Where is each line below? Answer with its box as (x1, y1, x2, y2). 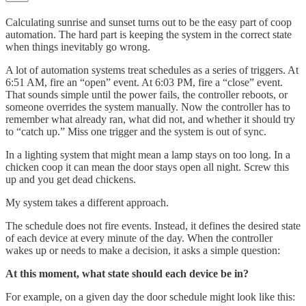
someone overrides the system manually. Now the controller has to (5, 101, 290, 113)
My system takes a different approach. (5, 197, 169, 209)
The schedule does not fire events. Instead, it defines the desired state (5, 220, 301, 232)
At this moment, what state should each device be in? (5, 268, 249, 280)
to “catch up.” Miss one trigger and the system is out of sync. (5, 126, 266, 138)
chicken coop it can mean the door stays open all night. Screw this (5, 161, 289, 173)
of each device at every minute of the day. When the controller (5, 232, 273, 245)
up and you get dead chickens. (5, 173, 136, 186)
